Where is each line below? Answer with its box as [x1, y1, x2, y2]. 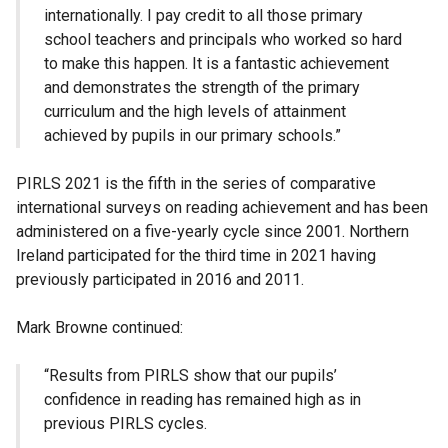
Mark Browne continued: [16, 317, 183, 337]
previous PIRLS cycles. [44, 413, 207, 433]
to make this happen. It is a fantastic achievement [44, 53, 389, 73]
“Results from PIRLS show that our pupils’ [44, 365, 337, 385]
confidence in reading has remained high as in [44, 389, 361, 409]
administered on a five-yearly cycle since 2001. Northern [16, 221, 409, 241]
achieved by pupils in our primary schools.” [44, 125, 341, 145]
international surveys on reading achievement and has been [16, 197, 428, 217]
